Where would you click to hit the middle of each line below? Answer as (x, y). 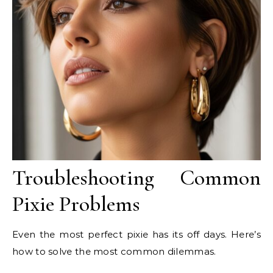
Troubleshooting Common (136, 177)
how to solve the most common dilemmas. (114, 251)
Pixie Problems (76, 204)
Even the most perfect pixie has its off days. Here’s (136, 234)
